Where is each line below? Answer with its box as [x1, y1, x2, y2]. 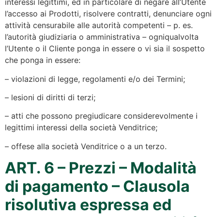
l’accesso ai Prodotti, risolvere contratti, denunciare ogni [5, 9, 212, 19]
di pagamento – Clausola [5, 177, 190, 196]
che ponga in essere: [5, 55, 80, 65]
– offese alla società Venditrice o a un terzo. [5, 141, 167, 151]
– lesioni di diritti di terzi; [5, 92, 95, 102]
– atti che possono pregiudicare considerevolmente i [5, 111, 198, 121]
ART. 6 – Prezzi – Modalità [5, 158, 197, 178]
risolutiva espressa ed [5, 195, 171, 215]
